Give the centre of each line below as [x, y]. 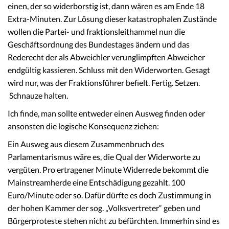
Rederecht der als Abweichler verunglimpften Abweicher [106, 57]
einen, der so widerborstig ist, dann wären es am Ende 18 [106, 6]
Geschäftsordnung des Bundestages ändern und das [99, 44]
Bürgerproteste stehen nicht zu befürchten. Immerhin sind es [114, 221]
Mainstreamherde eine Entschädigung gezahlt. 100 [96, 182]
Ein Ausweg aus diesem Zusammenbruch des [86, 144]
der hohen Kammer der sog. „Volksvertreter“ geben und [104, 208]
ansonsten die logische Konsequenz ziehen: [83, 126]
